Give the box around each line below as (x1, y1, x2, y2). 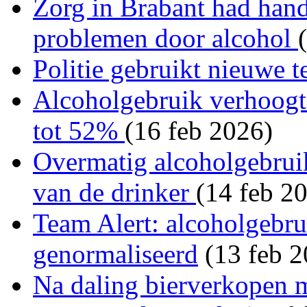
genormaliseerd (33, 238, 198, 269)
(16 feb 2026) (125, 115, 273, 145)
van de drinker (33, 177, 196, 207)
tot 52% (33, 115, 125, 145)
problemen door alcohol (33, 23, 298, 53)
